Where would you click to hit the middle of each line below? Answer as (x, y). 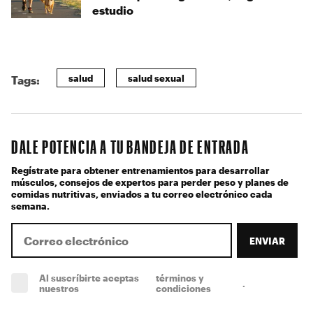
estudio (113, 10)
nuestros (59, 289)
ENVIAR (267, 240)
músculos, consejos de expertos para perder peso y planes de (150, 182)
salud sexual (156, 78)
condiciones (183, 289)
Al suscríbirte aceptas (89, 278)
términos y (180, 278)
